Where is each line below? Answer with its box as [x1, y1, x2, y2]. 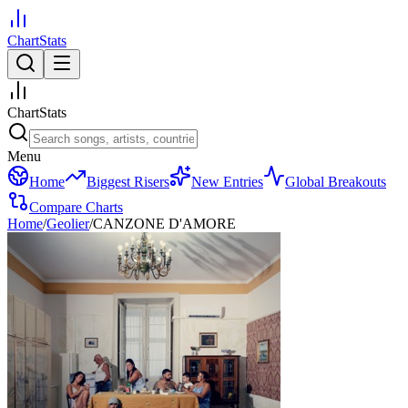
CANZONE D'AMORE [93, 216, 236, 231]
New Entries [191, 174, 263, 189]
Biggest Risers [87, 174, 169, 189]
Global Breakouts [285, 174, 386, 189]
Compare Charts [29, 199, 123, 215]
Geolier [46, 216, 89, 231]
